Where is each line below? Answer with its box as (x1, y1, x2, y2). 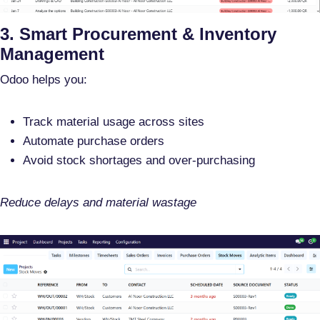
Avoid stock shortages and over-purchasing (23, 153, 255, 167)
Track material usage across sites (23, 114, 204, 129)
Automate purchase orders (23, 134, 164, 148)
